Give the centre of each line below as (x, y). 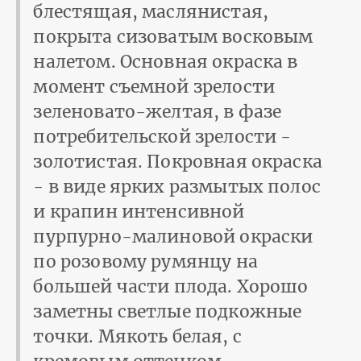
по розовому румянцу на (145, 261)
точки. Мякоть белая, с (137, 336)
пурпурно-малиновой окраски (173, 236)
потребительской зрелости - (162, 136)
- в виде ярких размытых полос (177, 186)
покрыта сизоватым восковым (173, 36)
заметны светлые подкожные (168, 311)
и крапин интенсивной (139, 211)
